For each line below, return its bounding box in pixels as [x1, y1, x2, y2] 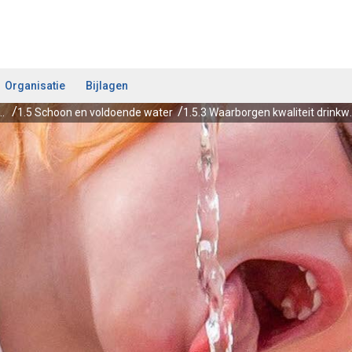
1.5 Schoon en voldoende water [17, 106, 173, 119]
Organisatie [5, 79, 65, 92]
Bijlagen [86, 79, 128, 92]
